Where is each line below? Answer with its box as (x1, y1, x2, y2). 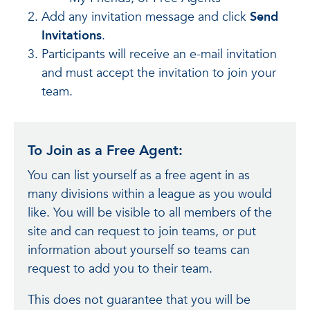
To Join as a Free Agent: (28, 141, 183, 160)
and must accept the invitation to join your (42, 64, 276, 82)
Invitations (42, 27, 102, 44)
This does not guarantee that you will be (28, 291, 250, 309)
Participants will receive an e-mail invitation (42, 46, 277, 63)
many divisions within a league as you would (28, 185, 272, 203)
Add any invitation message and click (42, 8, 250, 26)
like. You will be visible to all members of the (28, 204, 272, 221)
